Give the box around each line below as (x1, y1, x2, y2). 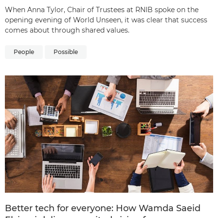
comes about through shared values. (5, 26, 129, 35)
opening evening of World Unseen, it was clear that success (5, 16, 207, 25)
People (14, 48, 34, 56)
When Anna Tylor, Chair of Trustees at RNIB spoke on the (5, 5, 199, 15)
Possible (54, 48, 78, 56)
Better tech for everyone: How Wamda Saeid (5, 203, 200, 214)
